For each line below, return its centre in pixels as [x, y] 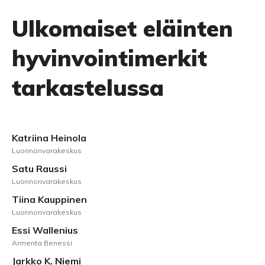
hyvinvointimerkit [109, 58]
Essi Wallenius [45, 230]
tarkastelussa [88, 88]
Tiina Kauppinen [49, 199]
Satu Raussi [39, 169]
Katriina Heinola [49, 138]
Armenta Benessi [42, 243]
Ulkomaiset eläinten [122, 28]
